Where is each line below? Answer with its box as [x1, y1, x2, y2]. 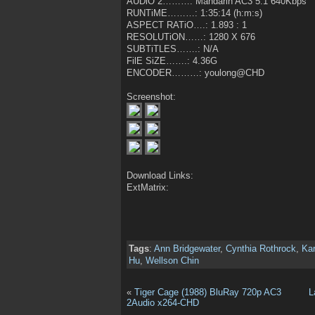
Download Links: [127, 169, 193, 181]
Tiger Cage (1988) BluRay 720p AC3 [134, 286, 281, 297]
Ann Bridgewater [154, 243, 220, 255]
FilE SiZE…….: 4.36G [127, 56, 217, 67]
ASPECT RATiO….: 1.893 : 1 [127, 20, 247, 31]
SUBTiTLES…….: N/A [127, 44, 219, 55]
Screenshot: [127, 91, 176, 102]
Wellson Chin [146, 255, 199, 266]
